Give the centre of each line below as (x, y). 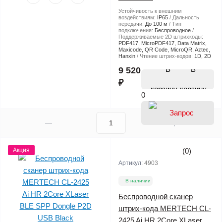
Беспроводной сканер (156, 196)
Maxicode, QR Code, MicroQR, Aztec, (164, 49)
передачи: (132, 24)
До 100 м (156, 24)
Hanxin (127, 56)
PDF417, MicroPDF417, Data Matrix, (163, 43)
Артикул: (131, 163)
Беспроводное (173, 30)
